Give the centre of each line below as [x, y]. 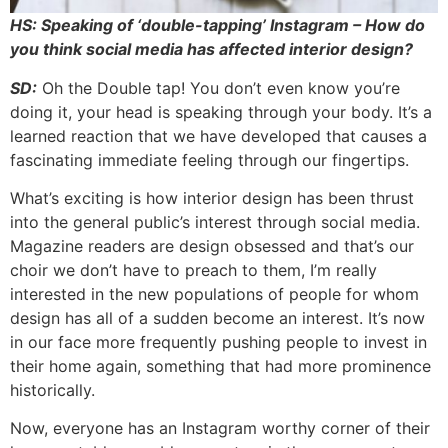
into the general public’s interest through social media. [215, 221]
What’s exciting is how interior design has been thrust [212, 197]
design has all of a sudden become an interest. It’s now [217, 317]
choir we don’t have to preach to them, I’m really [193, 269]
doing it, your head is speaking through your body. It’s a [221, 111]
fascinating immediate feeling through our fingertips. [209, 159]
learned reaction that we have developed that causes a [218, 135]
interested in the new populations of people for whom [214, 293]
